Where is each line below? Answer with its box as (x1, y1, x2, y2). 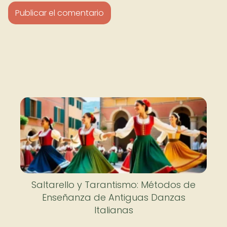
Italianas (94, 204, 133, 216)
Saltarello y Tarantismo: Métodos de (31, 178, 196, 191)
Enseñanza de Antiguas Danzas (42, 191, 185, 204)
